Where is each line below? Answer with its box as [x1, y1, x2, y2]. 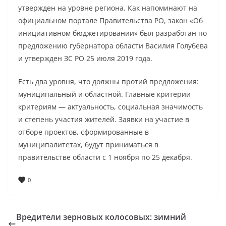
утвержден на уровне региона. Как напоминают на [18, 3, 197, 13]
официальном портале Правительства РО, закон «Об [18, 16, 203, 26]
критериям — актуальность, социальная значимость [18, 102, 203, 112]
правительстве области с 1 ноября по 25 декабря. [18, 152, 192, 162]
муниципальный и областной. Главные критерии [18, 89, 191, 99]
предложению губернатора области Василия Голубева [18, 41, 208, 51]
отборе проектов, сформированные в [18, 127, 149, 137]
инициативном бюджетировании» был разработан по [18, 28, 207, 38]
